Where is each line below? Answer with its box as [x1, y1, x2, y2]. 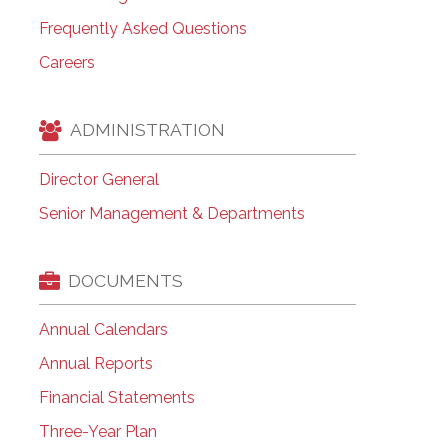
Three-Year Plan [38, 422, 157, 442]
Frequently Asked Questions [38, 18, 247, 38]
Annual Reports [38, 354, 153, 374]
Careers [38, 52, 95, 72]
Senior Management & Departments [38, 203, 305, 223]
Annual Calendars [38, 320, 168, 340]
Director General [38, 169, 159, 189]
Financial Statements [38, 388, 195, 408]
